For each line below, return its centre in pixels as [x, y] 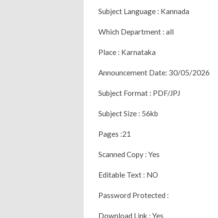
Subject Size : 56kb [128, 113]
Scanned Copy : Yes [129, 154]
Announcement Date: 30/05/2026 [154, 72]
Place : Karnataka [127, 52]
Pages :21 [115, 134]
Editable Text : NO [128, 174]
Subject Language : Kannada [144, 11]
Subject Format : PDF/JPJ [139, 93]
